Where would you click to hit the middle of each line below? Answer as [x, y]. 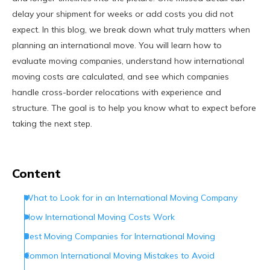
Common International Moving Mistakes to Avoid [119, 256]
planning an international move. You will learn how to [117, 46]
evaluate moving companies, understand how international [128, 61]
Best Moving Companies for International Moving [120, 237]
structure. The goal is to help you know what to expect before [134, 108]
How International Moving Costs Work [99, 217]
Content [36, 174]
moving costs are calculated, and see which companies [121, 77]
